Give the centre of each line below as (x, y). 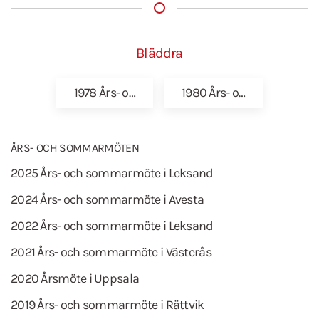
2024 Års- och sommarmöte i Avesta (108, 199)
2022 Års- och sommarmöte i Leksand (112, 226)
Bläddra (159, 53)
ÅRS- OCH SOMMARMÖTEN (75, 148)
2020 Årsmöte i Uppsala (75, 278)
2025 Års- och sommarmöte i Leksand (112, 173)
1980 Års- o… (214, 93)
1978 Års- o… (104, 93)
